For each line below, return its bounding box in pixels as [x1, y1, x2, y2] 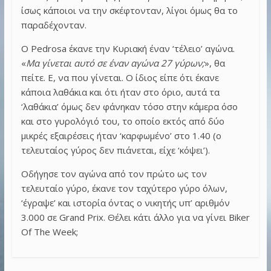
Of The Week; [21, 225, 78, 238]
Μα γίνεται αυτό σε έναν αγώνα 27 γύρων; [25, 56, 204, 69]
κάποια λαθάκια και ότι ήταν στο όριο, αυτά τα [21, 85, 220, 98]
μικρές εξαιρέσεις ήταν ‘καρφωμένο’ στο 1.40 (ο [21, 129, 221, 142]
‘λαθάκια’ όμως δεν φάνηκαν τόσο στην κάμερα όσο [21, 100, 238, 113]
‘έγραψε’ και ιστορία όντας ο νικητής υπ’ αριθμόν [21, 196, 230, 209]
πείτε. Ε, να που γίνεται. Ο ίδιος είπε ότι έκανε [21, 71, 219, 83]
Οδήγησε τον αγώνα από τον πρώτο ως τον [21, 167, 207, 180]
